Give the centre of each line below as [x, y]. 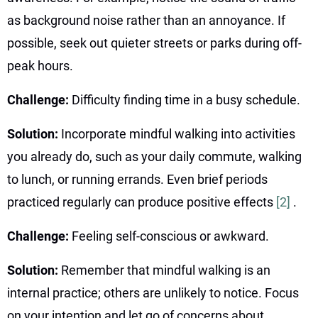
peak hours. [40, 65]
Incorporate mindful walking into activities [178, 133]
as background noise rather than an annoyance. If [146, 20]
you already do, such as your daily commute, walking [154, 156]
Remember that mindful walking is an [166, 270]
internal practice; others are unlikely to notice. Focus [153, 292]
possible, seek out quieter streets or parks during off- [154, 43]
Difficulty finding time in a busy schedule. [186, 99]
